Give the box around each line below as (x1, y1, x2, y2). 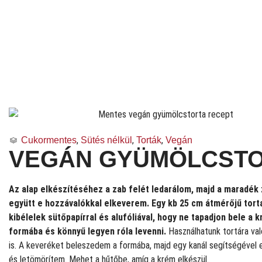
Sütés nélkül (81, 135, 132, 145)
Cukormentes (21, 135, 77, 145)
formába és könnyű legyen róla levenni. (9, 225, 166, 237)
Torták (136, 135, 161, 145)
